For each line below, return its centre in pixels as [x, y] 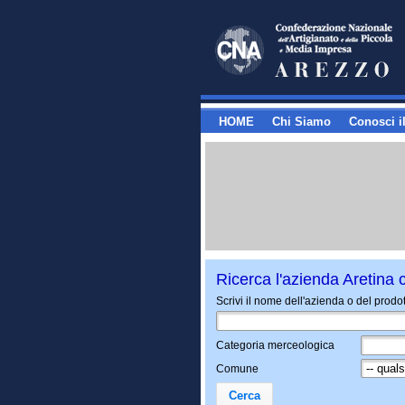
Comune [237, 369]
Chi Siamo [301, 122]
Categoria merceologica [275, 345]
